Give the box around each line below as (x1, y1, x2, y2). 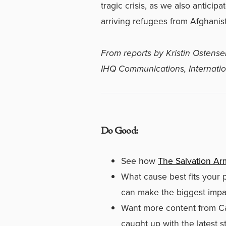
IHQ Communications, (101, 62, 189, 75)
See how (121, 154, 158, 167)
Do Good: (101, 124, 138, 138)
